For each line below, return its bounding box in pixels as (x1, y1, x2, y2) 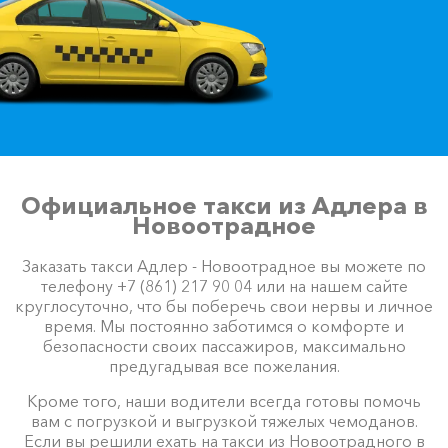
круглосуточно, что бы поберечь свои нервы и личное (15, 295, 433, 316)
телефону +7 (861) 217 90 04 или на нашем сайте (40, 275, 408, 296)
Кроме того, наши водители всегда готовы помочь (27, 390, 421, 411)
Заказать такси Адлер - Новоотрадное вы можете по (22, 255, 426, 276)
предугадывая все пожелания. (108, 355, 340, 376)
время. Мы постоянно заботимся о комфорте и (44, 315, 404, 336)
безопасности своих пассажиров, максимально (42, 335, 406, 356)
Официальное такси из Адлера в (20, 190, 428, 220)
